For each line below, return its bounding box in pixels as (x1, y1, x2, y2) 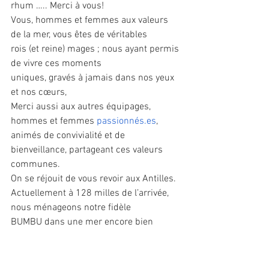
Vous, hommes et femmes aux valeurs (11, 14, 171, 27)
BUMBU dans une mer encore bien (11, 216, 156, 229)
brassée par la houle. (11, 231, 97, 243)
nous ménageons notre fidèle (11, 202, 131, 214)
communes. (11, 159, 60, 171)
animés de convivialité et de (11, 130, 127, 142)
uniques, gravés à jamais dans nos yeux (11, 72, 177, 85)
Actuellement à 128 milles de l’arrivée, (11, 187, 171, 200)
